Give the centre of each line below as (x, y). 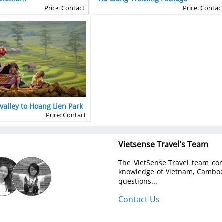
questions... (138, 181)
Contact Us (139, 199)
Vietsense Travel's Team (163, 144)
